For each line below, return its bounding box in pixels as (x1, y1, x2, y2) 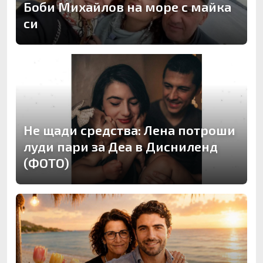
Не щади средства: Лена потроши (23, 122, 235, 137)
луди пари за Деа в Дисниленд (23, 138, 218, 154)
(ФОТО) (23, 154, 69, 170)
